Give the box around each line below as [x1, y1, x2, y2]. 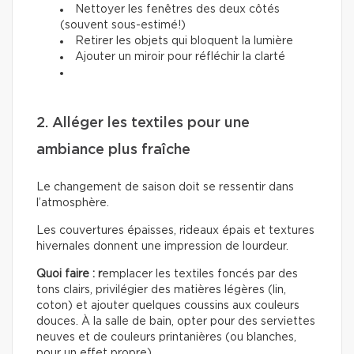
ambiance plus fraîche [36, 143, 190, 158]
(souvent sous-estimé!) [60, 20, 186, 32]
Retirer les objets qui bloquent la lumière [75, 36, 293, 47]
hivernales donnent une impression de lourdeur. [36, 241, 288, 253]
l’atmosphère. [36, 198, 109, 209]
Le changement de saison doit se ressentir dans [36, 182, 294, 194]
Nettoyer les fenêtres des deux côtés [75, 4, 280, 16]
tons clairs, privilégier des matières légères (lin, [36, 284, 286, 296]
